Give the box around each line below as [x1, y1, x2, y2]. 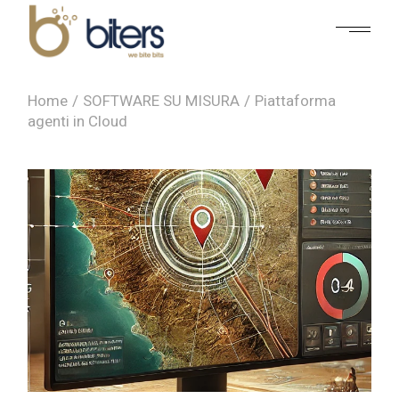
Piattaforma [255, 90, 337, 112]
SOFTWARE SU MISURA [83, 90, 240, 112]
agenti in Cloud [28, 110, 128, 133]
